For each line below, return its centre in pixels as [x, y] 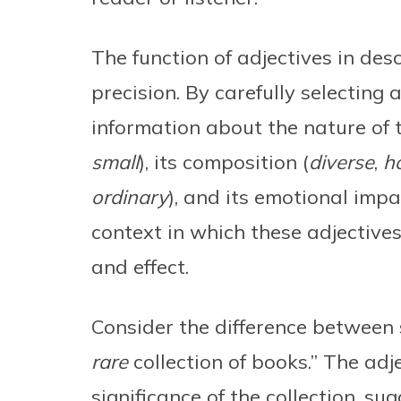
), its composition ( [224, 162]
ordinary [130, 197]
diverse [341, 162]
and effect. [140, 267]
